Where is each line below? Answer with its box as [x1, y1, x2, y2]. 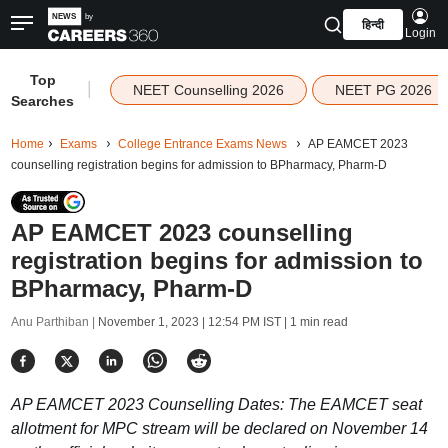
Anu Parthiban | [10, 315, 98, 329]
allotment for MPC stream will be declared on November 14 [10, 420, 428, 437]
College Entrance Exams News [117, 137, 287, 151]
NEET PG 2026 [334, 82, 432, 98]
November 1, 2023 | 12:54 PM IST [97, 315, 281, 329]
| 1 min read [280, 315, 348, 329]
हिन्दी [361, 18, 384, 32]
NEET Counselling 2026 [132, 82, 284, 98]
